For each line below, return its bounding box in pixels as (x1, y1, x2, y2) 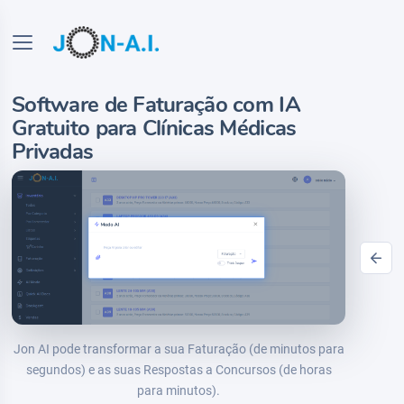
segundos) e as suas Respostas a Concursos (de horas (25, 362, 332, 377)
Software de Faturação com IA (12, 90, 300, 119)
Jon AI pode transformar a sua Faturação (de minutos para (13, 341, 344, 356)
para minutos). (137, 382, 220, 398)
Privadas (12, 137, 94, 166)
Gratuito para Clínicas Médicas (12, 114, 297, 142)
